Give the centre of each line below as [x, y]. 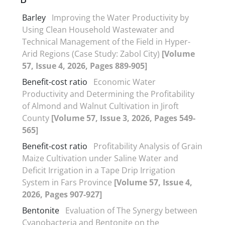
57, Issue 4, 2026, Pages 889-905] [85, 66]
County [37, 118]
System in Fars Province [68, 182]
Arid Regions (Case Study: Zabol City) [92, 53]
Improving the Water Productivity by [120, 17]
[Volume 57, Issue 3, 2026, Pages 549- [123, 118]
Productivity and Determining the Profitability [108, 94]
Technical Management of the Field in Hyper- [106, 41]
